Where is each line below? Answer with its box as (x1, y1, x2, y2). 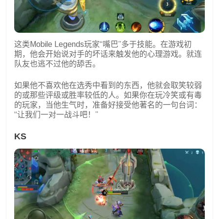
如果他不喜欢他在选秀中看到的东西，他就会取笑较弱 (14, 81, 202, 90)
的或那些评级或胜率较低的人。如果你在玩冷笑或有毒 (14, 91, 202, 100)
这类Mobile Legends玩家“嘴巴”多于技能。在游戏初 (14, 40, 192, 49)
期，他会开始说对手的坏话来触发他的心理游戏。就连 (14, 50, 202, 59)
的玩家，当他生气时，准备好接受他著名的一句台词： (14, 101, 202, 109)
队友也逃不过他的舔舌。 (14, 60, 102, 68)
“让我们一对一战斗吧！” (14, 110, 98, 119)
